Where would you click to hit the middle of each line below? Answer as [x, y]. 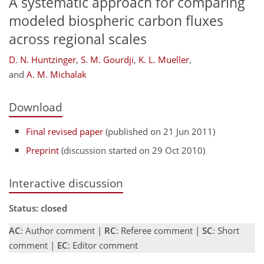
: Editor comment [103, 245]
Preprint [43, 150]
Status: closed [38, 208]
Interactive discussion [66, 183]
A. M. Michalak [57, 75]
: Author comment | [62, 231]
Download [36, 107]
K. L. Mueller [164, 60]
